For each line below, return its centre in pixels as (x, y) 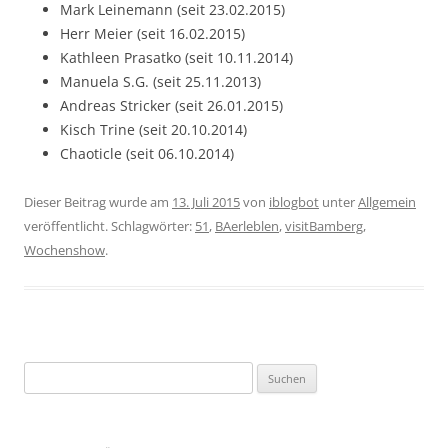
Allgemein (387, 202)
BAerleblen (247, 226)
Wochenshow (64, 250)
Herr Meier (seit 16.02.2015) (152, 33)
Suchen (45, 373)
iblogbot (294, 202)
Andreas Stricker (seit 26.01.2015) (171, 105)
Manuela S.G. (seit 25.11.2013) (160, 81)
